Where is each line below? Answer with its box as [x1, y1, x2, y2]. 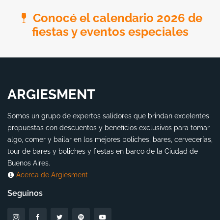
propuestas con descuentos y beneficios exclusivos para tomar [7, 124, 210, 132]
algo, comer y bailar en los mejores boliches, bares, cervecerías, [7, 136, 213, 143]
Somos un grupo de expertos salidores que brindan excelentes [7, 112, 209, 120]
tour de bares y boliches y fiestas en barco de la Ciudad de [7, 147, 198, 155]
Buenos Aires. [7, 159, 50, 167]
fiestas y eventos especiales [31, 25, 189, 39]
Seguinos [7, 189, 43, 198]
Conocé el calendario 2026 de [32, 11, 202, 25]
